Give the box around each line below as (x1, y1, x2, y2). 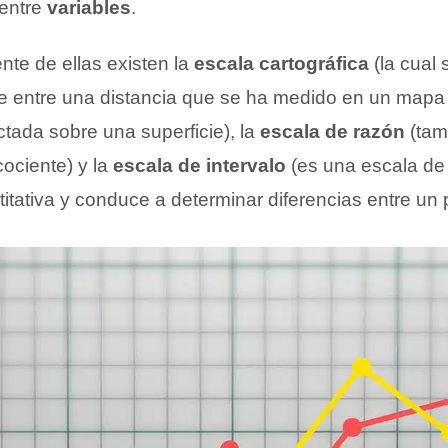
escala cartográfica (194, 53, 369, 75)
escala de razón (260, 121, 405, 143)
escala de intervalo (113, 155, 286, 177)
